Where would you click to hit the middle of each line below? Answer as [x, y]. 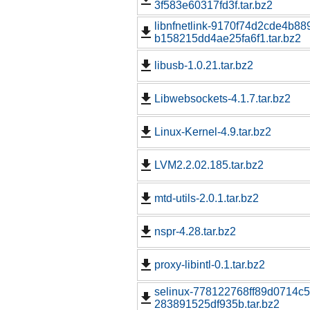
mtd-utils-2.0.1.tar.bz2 [207, 199]
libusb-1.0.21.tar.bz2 [204, 66]
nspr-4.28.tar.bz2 [195, 232]
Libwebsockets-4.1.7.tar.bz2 [222, 99]
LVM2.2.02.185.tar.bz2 [209, 165]
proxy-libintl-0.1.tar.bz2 [210, 265]
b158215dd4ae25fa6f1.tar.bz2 [228, 39]
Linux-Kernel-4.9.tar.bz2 [213, 132]
